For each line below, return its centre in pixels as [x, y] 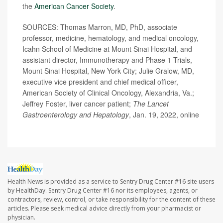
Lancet [158, 104]
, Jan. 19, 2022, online [164, 115]
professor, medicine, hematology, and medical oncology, [111, 38]
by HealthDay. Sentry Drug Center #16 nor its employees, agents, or [103, 191]
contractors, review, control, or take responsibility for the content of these [111, 200]
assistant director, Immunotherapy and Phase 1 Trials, [107, 60]
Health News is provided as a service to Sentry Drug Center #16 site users [111, 182]
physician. [21, 218]
